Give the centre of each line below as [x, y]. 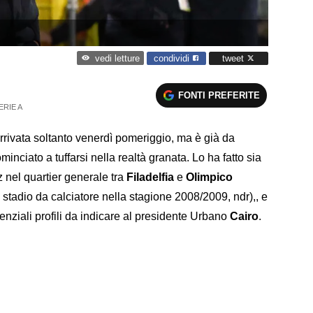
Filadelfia [150, 177]
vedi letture [117, 59]
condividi [173, 58]
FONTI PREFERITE [219, 95]
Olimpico [209, 177]
